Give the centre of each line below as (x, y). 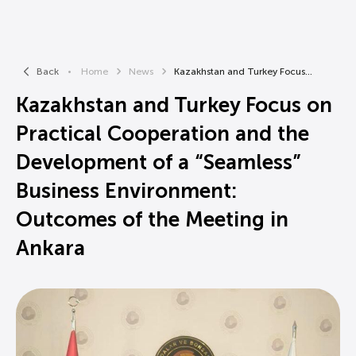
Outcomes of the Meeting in (152, 220)
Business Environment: (126, 191)
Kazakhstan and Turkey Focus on (174, 105)
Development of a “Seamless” (158, 163)
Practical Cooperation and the (163, 134)
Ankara (50, 248)
